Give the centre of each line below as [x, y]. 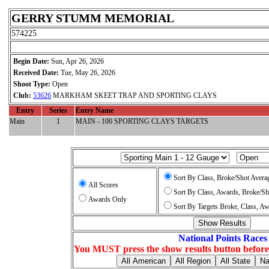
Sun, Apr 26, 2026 [77, 61]
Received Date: [37, 73]
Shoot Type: [33, 84]
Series [58, 110]
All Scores [103, 185]
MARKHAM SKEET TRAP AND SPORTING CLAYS [134, 95]
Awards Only [107, 199]
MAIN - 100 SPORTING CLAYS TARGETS [142, 121]
